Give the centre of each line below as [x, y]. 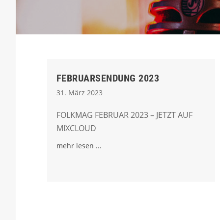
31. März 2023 [79, 93]
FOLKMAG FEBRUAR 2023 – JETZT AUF [124, 115]
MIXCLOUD [76, 128]
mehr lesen [75, 146]
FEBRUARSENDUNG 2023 [108, 78]
